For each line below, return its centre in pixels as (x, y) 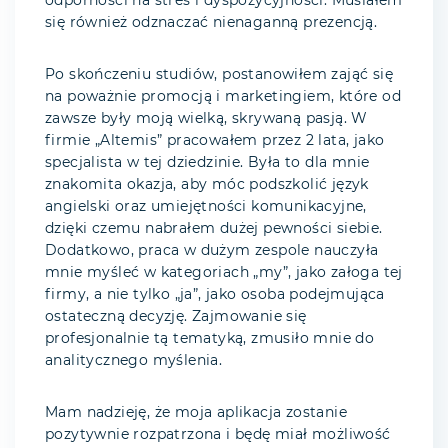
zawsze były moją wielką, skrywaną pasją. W (206, 119)
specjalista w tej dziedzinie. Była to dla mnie (207, 163)
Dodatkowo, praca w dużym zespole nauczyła (212, 251)
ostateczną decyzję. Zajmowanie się (176, 317)
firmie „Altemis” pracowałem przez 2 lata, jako (215, 141)
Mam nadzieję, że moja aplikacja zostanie (196, 413)
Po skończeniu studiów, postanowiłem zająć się (219, 75)
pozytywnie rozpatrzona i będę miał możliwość (218, 435)
